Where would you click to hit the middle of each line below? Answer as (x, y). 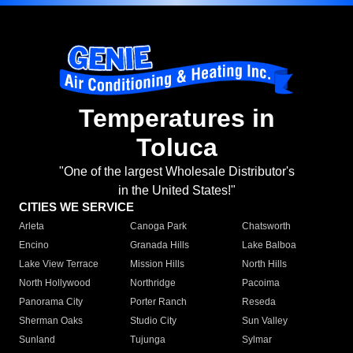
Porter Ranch (159, 302)
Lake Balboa (269, 245)
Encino (34, 245)
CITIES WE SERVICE (76, 207)
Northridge (153, 283)
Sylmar (256, 340)
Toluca (176, 148)
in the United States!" (176, 191)
